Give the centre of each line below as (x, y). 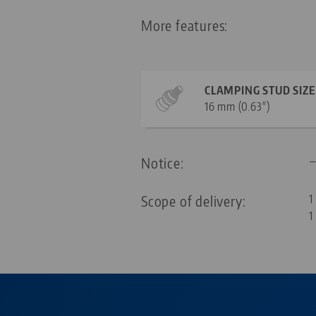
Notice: (163, 163)
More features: (185, 25)
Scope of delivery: (194, 201)
